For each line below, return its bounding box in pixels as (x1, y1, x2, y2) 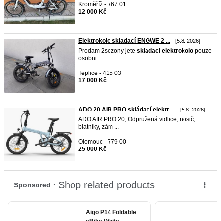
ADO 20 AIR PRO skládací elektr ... (78, 106, 175, 113)
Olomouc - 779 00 (78, 138, 126, 145)
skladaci (137, 47, 160, 54)
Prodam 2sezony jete (78, 47, 137, 54)
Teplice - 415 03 (78, 70, 121, 76)
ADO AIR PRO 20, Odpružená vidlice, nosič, (78, 116, 195, 123)
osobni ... (78, 55, 103, 62)
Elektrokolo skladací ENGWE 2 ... (78, 37, 170, 44)
